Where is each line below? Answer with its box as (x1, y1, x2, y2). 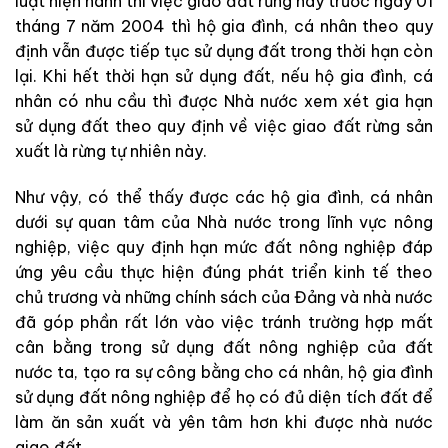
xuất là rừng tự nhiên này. (15, 141, 207, 162)
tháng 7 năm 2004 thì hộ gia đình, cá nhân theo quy (15, 16, 433, 37)
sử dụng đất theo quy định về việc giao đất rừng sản (15, 116, 433, 137)
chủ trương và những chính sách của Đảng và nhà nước (15, 286, 433, 307)
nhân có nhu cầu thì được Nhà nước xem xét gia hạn (15, 91, 433, 112)
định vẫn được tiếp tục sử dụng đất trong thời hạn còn (15, 41, 433, 62)
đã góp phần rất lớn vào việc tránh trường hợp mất (15, 311, 433, 332)
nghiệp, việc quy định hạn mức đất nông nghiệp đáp (15, 236, 433, 257)
